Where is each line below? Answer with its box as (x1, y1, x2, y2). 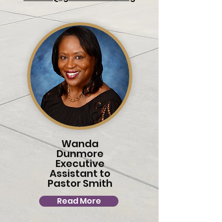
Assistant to (50, 166, 111, 180)
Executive (55, 157, 105, 170)
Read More (56, 195, 101, 207)
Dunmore (56, 147, 104, 161)
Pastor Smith (48, 176, 112, 190)
